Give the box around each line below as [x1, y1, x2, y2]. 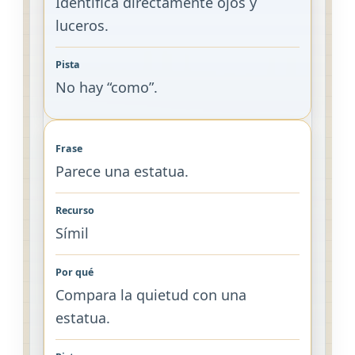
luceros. [55, 15, 109, 35]
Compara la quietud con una [55, 285, 246, 304]
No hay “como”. [55, 77, 158, 97]
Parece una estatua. [55, 162, 189, 181]
